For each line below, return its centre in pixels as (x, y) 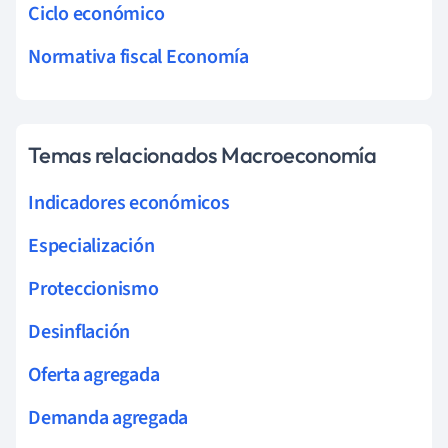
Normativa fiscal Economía (138, 57)
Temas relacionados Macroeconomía (202, 155)
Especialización (91, 246)
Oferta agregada (94, 375)
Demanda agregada (108, 418)
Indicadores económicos (129, 203)
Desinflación (79, 332)
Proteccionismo (93, 289)
